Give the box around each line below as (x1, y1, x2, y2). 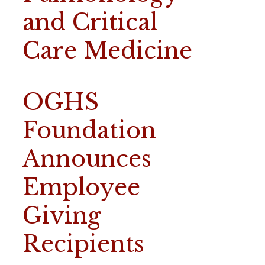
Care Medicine (22, 37, 192, 65)
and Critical (22, 8, 157, 37)
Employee (22, 173, 140, 202)
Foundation (22, 117, 156, 145)
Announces (22, 145, 151, 173)
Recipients (22, 230, 144, 258)
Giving (22, 202, 101, 230)
